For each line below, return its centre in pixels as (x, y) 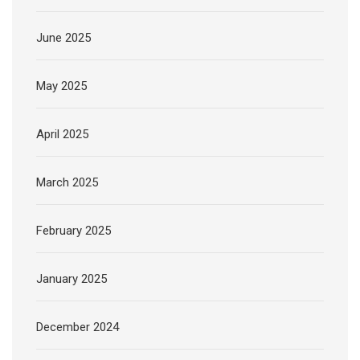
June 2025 (63, 38)
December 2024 (78, 327)
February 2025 (74, 231)
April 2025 (62, 135)
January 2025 (72, 279)
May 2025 (61, 86)
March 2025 (67, 183)
